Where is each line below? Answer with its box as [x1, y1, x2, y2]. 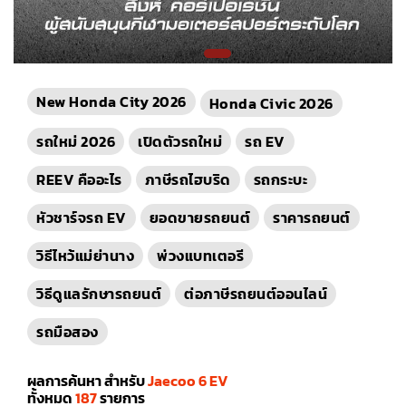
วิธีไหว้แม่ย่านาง [36, 245, 134, 266]
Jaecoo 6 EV [148, 370, 228, 391]
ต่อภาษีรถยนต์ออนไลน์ [184, 283, 327, 304]
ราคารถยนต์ [273, 207, 351, 228]
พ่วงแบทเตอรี [157, 245, 244, 266]
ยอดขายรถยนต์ [149, 207, 250, 228]
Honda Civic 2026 [208, 92, 333, 114]
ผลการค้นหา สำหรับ [27, 370, 148, 391]
